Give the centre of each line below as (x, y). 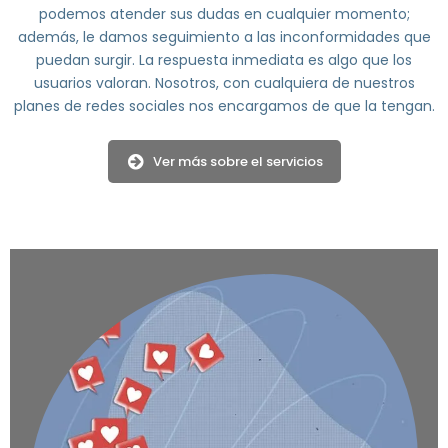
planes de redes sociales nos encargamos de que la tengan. (224, 106)
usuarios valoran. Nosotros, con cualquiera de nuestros (224, 83)
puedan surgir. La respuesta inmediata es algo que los (224, 60)
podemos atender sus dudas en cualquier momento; (224, 14)
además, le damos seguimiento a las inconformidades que (224, 37)
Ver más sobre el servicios (237, 162)
